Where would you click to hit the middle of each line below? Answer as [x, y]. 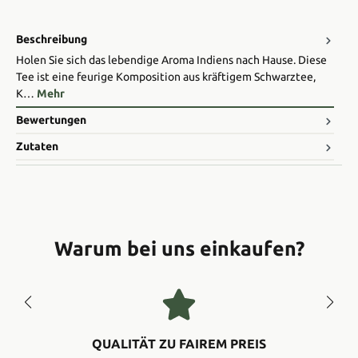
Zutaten [37, 147]
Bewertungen [51, 120]
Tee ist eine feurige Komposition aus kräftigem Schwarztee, [166, 77]
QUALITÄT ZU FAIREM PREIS [179, 344]
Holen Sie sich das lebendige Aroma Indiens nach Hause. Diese [171, 60]
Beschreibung [52, 40]
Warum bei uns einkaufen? [179, 249]
